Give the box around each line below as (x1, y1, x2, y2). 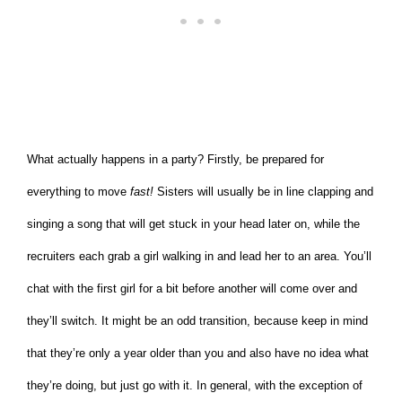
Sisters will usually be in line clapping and (153, 185, 373, 199)
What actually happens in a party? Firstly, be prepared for (27, 153, 324, 167)
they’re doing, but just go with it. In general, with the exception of (27, 379, 363, 393)
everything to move (27, 185, 130, 199)
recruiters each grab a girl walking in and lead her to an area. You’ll (27, 249, 371, 264)
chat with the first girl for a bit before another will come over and (27, 282, 357, 296)
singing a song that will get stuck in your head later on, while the (27, 217, 360, 232)
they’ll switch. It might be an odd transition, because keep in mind (27, 314, 368, 328)
